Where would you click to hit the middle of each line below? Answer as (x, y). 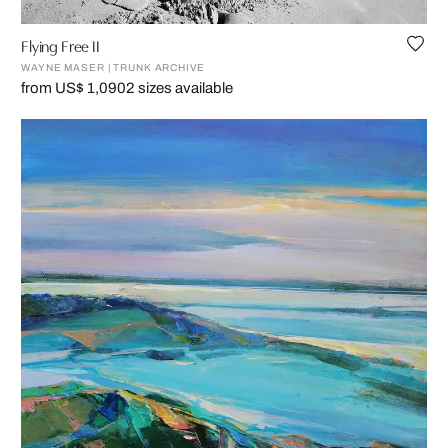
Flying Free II (60, 45)
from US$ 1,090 (73, 88)
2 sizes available (179, 88)
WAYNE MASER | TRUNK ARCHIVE (113, 68)
